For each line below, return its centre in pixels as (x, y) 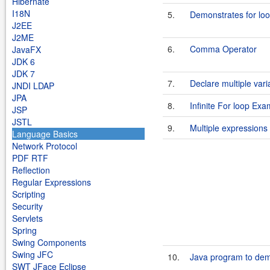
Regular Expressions (52, 182)
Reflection (31, 170)
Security (27, 206)
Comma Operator (223, 49)
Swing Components (49, 242)
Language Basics (45, 134)
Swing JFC (33, 254)
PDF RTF (30, 158)
